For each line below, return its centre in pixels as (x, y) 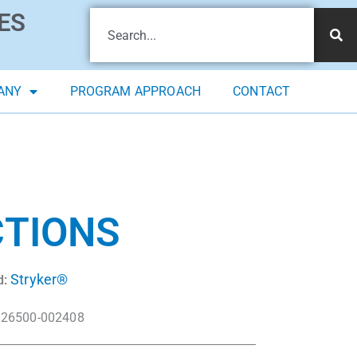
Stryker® (39, 280)
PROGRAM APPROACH (135, 92)
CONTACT (262, 92)
